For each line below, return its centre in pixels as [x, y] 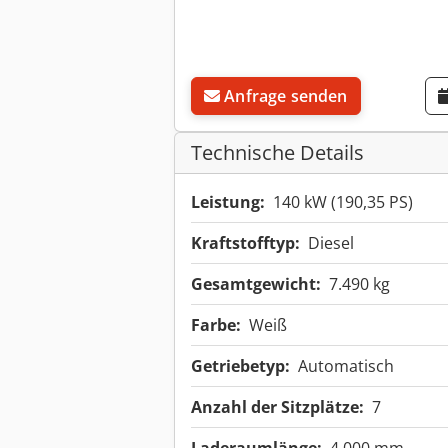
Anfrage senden [286, 96]
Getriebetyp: [240, 366]
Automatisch [346, 366]
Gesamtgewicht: [256, 284]
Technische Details [277, 153]
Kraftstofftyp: [245, 243]
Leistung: [228, 202]
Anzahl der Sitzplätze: [277, 407]
